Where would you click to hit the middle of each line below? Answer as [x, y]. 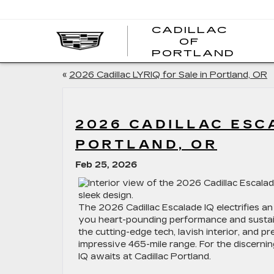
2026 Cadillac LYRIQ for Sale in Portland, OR [168, 75]
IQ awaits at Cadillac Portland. [145, 257]
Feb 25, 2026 [106, 165]
